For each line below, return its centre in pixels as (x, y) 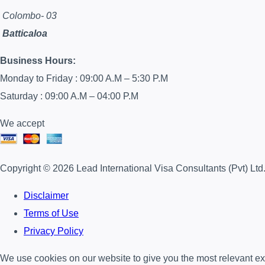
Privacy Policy (54, 231)
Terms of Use (51, 214)
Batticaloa (25, 34)
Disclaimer (46, 196)
